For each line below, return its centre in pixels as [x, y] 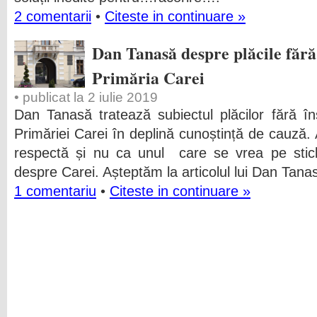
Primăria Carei [148, 77]
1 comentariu [55, 191]
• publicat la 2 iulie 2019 [86, 97]
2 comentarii [53, 16]
